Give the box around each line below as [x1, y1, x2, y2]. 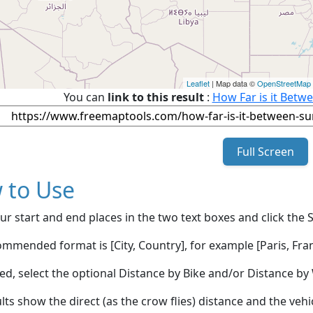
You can [63, 89, 108, 105]
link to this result [107, 89, 204, 105]
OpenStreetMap [257, 77, 311, 89]
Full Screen [233, 143, 297, 159]
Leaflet [187, 77, 210, 89]
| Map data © [210, 77, 257, 89]
